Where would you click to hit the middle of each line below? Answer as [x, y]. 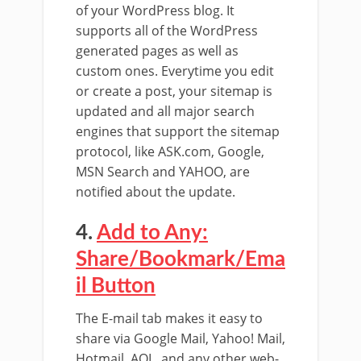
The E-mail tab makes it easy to [169, 318]
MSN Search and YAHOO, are [163, 172]
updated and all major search [165, 111]
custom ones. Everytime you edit [175, 71]
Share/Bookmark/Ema [180, 259]
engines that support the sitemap [178, 131]
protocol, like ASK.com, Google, [170, 151]
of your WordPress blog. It [155, 10]
